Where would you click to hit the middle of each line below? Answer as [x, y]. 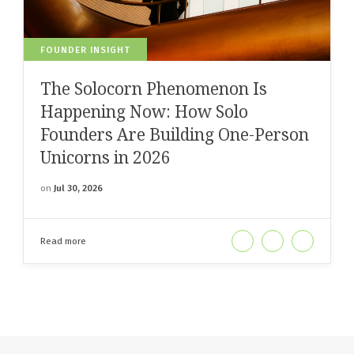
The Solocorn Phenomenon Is [154, 88]
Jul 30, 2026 [78, 188]
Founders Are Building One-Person [175, 134]
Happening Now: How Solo [144, 111]
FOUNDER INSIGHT [85, 49]
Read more [63, 241]
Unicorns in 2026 [105, 157]
